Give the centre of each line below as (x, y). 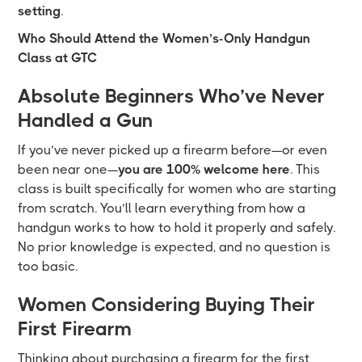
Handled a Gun (86, 120)
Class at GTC (58, 57)
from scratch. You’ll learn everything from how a (162, 208)
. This (305, 169)
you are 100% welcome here (204, 169)
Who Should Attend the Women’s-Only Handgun (164, 38)
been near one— (68, 169)
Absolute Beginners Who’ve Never (172, 96)
